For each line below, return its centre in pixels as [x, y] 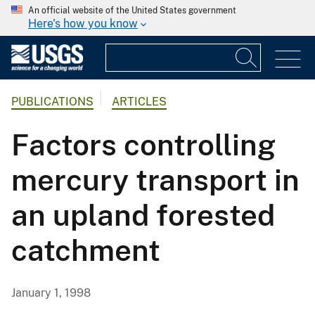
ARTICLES [139, 102]
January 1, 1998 [51, 293]
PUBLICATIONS [52, 102]
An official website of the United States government [132, 11]
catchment [86, 250]
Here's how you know [83, 24]
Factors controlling [143, 145]
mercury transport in [155, 180]
